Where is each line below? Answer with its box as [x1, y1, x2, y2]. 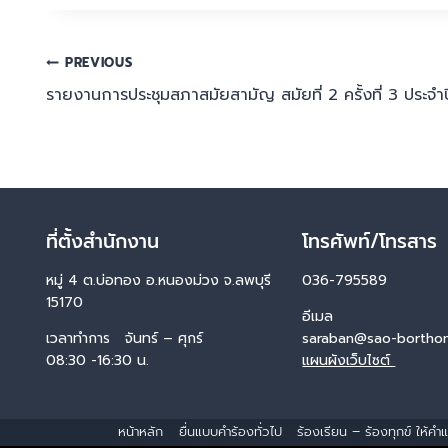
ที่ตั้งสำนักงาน [46, 227, 159, 257]
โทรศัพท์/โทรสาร [302, 227, 438, 257]
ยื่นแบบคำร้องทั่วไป [178, 422, 282, 442]
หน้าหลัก [118, 422, 164, 442]
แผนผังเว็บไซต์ [302, 350, 396, 372]
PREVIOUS [65, 53, 133, 73]
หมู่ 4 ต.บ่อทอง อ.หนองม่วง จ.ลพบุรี [46, 270, 271, 292]
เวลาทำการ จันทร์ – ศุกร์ [46, 328, 203, 350]
